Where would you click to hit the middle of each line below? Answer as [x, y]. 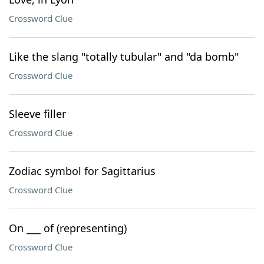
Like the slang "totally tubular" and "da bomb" [124, 57]
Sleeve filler [37, 114]
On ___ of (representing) [68, 228]
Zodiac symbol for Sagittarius [82, 171]
